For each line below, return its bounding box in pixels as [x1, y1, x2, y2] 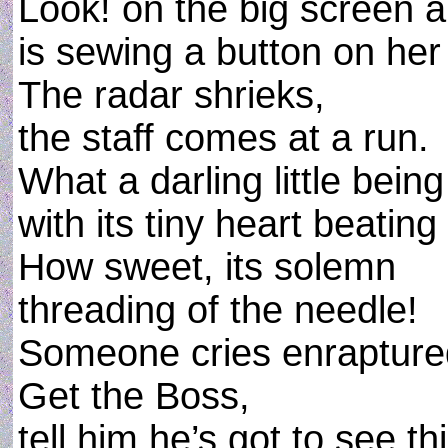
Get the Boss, [18, 375, 250, 417]
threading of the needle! [18, 289, 418, 331]
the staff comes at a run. [18, 117, 429, 159]
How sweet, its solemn [18, 246, 396, 288]
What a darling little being [18, 160, 444, 202]
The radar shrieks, [18, 74, 325, 116]
